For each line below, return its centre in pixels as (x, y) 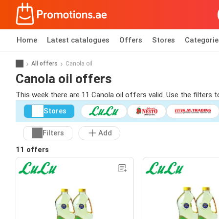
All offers (44, 63)
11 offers (32, 149)
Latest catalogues (78, 40)
